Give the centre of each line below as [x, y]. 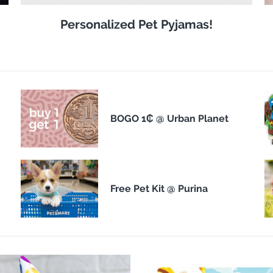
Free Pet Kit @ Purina [159, 189]
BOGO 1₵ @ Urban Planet [169, 119]
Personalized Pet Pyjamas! [136, 25]
